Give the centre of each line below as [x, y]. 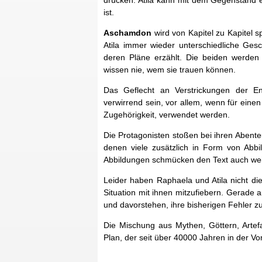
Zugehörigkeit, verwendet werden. [167, 115]
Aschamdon [127, 33]
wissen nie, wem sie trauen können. [170, 70]
